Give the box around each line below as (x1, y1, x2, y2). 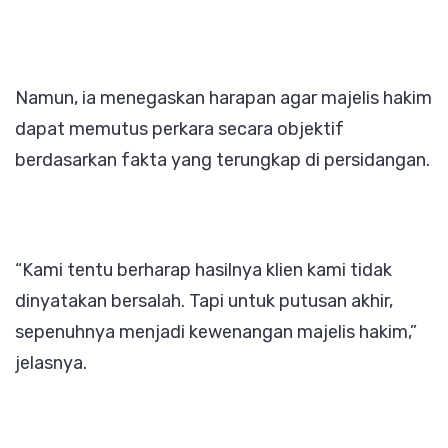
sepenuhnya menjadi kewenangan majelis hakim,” (15, 321, 417, 344)
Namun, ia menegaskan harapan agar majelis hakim (15, 87, 432, 110)
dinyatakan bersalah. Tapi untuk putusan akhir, (15, 290, 393, 313)
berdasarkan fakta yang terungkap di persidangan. (15, 149, 430, 172)
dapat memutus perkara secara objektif (15, 118, 344, 141)
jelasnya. (15, 352, 87, 375)
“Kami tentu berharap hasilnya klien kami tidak (15, 259, 392, 282)
